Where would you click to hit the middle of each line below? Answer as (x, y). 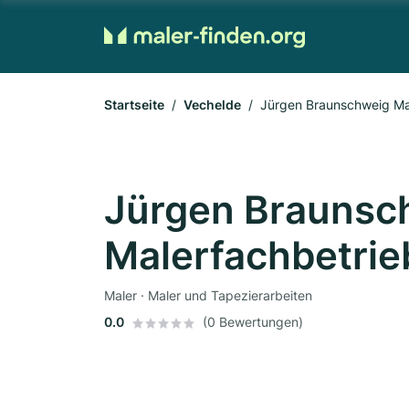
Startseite (134, 105)
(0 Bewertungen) (253, 322)
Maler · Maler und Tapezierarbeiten (208, 295)
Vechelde (212, 105)
